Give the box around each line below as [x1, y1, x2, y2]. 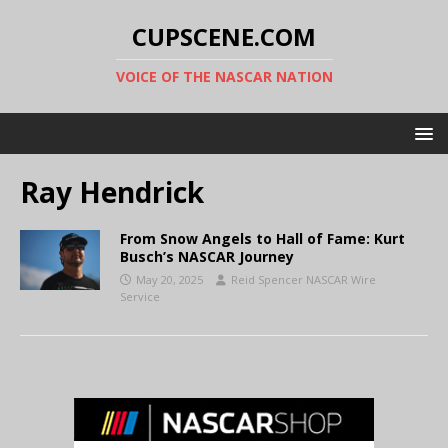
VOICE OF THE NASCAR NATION [115, 67, 333, 86]
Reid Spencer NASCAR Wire [231, 272, 376, 287]
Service [120, 289, 160, 304]
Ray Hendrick [20, 173, 204, 211]
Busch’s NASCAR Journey [120, 247, 294, 266]
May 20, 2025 [136, 272, 203, 287]
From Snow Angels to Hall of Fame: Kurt [120, 229, 405, 248]
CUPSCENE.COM [132, 20, 316, 53]
